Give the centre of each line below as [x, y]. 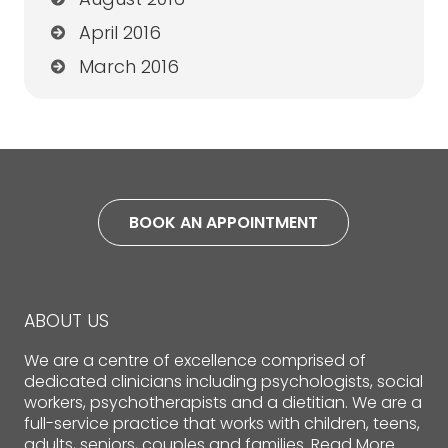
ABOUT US [66, 321]
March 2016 [128, 67]
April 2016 [119, 33]
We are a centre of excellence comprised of [194, 361]
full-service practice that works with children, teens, [221, 424]
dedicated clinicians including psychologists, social [223, 382]
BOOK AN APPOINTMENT [224, 223]
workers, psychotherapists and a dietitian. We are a [222, 403]
